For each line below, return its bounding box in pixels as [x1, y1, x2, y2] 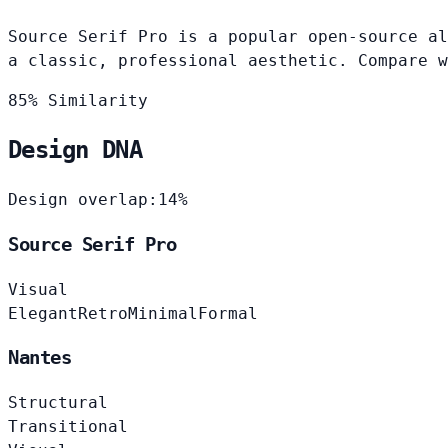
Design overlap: [8, 190, 158, 210]
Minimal [128, 303, 198, 323]
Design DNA [8, 136, 142, 165]
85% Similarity [8, 90, 148, 110]
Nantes [8, 347, 72, 369]
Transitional [8, 417, 128, 437]
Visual [8, 279, 68, 299]
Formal [198, 303, 258, 323]
